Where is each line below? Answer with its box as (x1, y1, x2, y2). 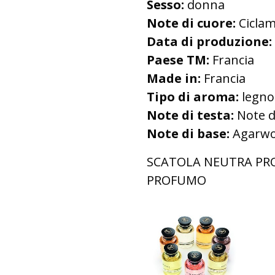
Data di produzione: (147, 33, 272, 50)
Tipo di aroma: (147, 88, 239, 106)
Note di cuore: (147, 15, 236, 32)
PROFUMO (147, 172, 209, 189)
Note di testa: (147, 107, 234, 124)
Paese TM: (147, 52, 209, 69)
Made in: (147, 70, 201, 87)
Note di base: (147, 125, 230, 142)
